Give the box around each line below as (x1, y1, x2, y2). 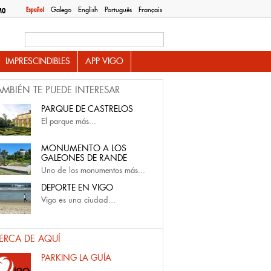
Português (105, 5, 132, 14)
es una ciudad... (56, 195, 116, 205)
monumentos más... (80, 165, 145, 175)
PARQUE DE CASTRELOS (41, 103, 133, 114)
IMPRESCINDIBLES (5, 56, 70, 67)
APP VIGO (85, 56, 123, 67)
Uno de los (41, 165, 80, 175)
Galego (51, 5, 71, 14)
